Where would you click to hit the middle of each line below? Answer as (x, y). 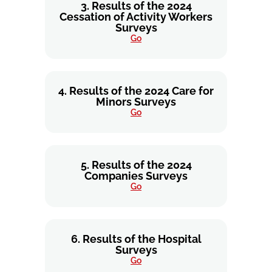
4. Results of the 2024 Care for (136, 91)
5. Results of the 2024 (136, 165)
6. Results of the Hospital (136, 239)
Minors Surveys (136, 102)
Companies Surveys (136, 176)
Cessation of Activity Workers (136, 17)
